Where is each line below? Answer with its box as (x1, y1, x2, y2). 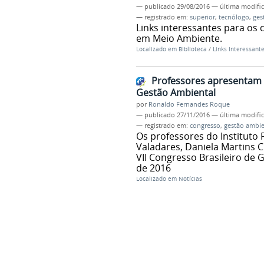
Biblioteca (178, 45, 207, 54)
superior (189, 13, 215, 22)
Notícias (178, 174, 202, 183)
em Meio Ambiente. (136, 32, 222, 45)
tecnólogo (218, 13, 249, 22)
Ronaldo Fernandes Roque (148, 100, 230, 108)
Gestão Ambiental (136, 85, 216, 99)
